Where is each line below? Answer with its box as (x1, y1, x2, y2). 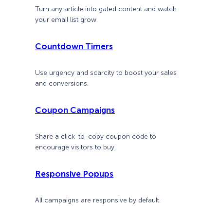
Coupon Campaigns (35, 105, 115, 115)
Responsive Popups (35, 169, 113, 179)
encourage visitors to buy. (35, 143, 116, 152)
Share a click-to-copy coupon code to (35, 132, 156, 141)
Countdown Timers (35, 41, 113, 51)
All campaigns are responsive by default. (35, 196, 161, 205)
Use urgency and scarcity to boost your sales (35, 68, 177, 77)
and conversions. (35, 79, 89, 88)
